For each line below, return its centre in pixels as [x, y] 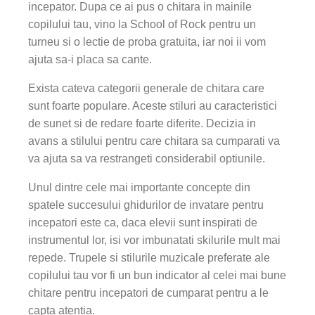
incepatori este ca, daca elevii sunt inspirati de [143, 223]
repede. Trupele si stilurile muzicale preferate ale [149, 258]
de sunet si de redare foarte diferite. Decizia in [142, 123]
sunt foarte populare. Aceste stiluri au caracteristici [153, 106]
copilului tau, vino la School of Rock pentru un [142, 24]
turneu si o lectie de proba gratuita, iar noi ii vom [147, 42]
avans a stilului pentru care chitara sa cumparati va [154, 141]
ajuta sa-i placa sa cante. [90, 59]
